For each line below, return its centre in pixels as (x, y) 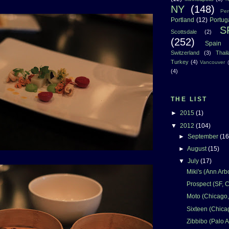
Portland (182, 20)
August (197, 148)
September (203, 136)
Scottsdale (184, 31)
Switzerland (185, 52)
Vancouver (213, 62)
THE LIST (189, 99)
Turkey (180, 62)
